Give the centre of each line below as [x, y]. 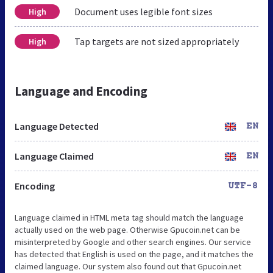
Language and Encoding [81, 91]
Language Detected [57, 126]
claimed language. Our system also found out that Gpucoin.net [128, 266]
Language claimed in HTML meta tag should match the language [129, 217]
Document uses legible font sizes [144, 11]
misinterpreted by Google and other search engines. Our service [133, 242]
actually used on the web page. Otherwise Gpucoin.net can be [127, 229]
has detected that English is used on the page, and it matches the [134, 254]
